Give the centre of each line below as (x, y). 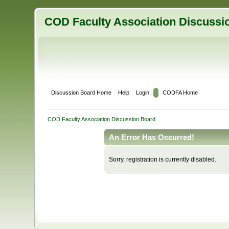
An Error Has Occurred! (152, 137)
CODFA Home (180, 92)
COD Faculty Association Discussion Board (102, 119)
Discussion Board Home (81, 92)
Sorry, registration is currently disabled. (162, 160)
